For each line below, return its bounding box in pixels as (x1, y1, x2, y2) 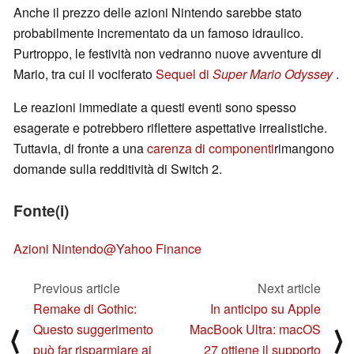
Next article (258, 278, 321, 297)
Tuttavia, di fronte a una (13, 139, 147, 158)
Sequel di (156, 65, 213, 84)
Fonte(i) (13, 199, 69, 222)
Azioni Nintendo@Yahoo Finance (13, 239, 201, 258)
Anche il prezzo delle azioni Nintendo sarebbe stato (13, 3, 302, 22)
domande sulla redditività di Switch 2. (13, 160, 222, 179)
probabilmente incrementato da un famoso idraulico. (13, 24, 303, 43)
